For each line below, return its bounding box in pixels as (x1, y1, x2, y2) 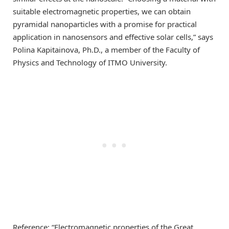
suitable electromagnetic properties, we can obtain (13, 6, 191, 17)
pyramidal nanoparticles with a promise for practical (13, 19, 197, 30)
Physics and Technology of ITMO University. (13, 57, 167, 68)
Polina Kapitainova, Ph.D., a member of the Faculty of (13, 44, 200, 55)
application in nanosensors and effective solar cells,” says (13, 32, 213, 42)
